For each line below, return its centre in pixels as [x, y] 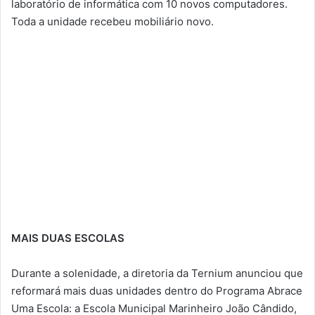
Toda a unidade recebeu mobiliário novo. [112, 21]
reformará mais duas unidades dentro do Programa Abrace [157, 290]
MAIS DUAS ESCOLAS [68, 238]
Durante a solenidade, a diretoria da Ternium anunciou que [157, 273]
